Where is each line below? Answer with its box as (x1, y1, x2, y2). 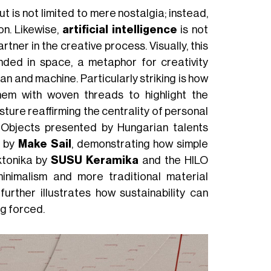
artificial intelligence (62, 24, 177, 35)
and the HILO (139, 154, 209, 166)
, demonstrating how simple (71, 138, 209, 149)
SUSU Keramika (51, 154, 139, 166)
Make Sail (18, 138, 71, 149)
